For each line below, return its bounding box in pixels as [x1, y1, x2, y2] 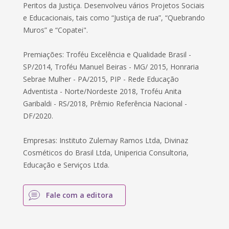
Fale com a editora [46, 190, 113, 200]
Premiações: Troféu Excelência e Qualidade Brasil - [23, 50, 192, 59]
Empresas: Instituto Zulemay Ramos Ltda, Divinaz [23, 135, 189, 145]
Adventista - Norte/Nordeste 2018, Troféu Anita [23, 86, 182, 96]
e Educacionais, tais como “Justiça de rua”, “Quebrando [23, 13, 205, 22]
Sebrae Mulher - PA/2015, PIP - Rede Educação [23, 74, 179, 84]
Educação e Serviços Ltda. [23, 160, 110, 170]
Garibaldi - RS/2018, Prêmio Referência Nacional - [23, 99, 188, 108]
